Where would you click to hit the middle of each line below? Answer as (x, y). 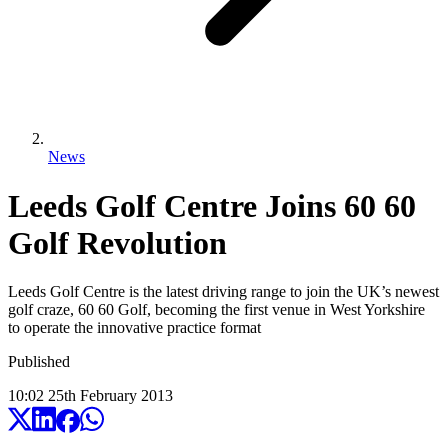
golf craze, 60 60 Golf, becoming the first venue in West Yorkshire (216, 310)
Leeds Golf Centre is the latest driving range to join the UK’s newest (223, 292)
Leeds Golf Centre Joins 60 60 (212, 205)
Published (39, 362)
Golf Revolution (117, 242)
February (108, 396)
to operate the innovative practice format (134, 328)
